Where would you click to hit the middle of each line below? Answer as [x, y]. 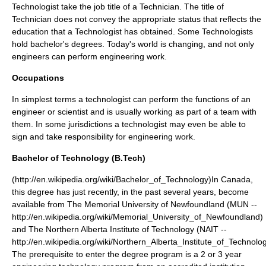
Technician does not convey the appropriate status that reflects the [137, 19]
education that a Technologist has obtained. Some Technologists [132, 31]
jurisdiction [88, 124]
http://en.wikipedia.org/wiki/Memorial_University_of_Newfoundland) [137, 217]
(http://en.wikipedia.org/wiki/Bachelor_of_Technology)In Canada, [132, 179]
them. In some [40, 124]
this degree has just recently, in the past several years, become [130, 192]
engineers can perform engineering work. [89, 56]
